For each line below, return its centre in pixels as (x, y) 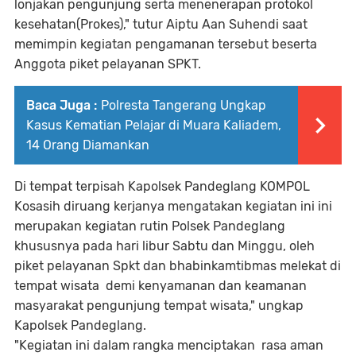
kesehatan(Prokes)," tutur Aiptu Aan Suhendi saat (161, 24)
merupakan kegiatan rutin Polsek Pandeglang (150, 226)
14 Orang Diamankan (88, 145)
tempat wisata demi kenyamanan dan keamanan (161, 286)
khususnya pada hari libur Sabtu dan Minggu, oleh (164, 246)
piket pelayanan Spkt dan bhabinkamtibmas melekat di (178, 266)
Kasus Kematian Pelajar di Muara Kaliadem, (154, 125)
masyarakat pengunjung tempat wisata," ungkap (159, 306)
